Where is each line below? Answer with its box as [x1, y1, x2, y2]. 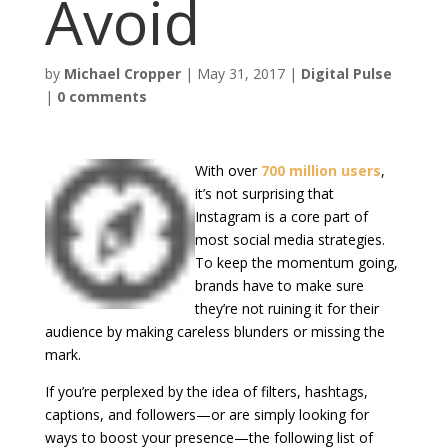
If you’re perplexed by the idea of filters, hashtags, [44, 382, 368, 401]
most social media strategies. [194, 230, 385, 249]
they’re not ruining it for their [194, 299, 379, 318]
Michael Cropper [63, 64, 181, 83]
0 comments [56, 87, 147, 106]
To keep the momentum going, [194, 253, 398, 272]
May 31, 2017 [196, 64, 285, 83]
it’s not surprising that [194, 184, 334, 203]
